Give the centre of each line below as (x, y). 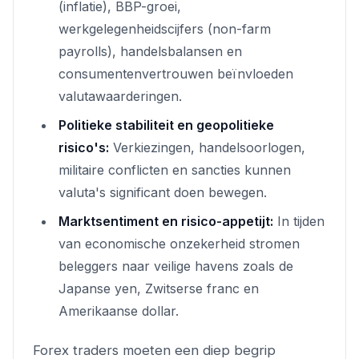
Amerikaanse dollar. (119, 311)
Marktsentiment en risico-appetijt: (166, 221)
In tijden (299, 221)
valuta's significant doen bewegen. (163, 192)
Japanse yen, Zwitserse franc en (159, 288)
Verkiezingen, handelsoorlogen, (207, 147)
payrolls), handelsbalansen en (150, 51)
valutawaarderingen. (120, 96)
